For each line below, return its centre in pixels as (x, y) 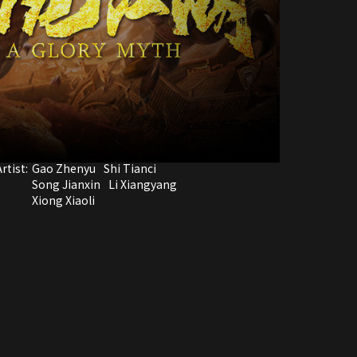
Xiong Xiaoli (63, 200)
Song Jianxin (66, 184)
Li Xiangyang (143, 184)
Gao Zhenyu (64, 168)
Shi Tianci (130, 168)
